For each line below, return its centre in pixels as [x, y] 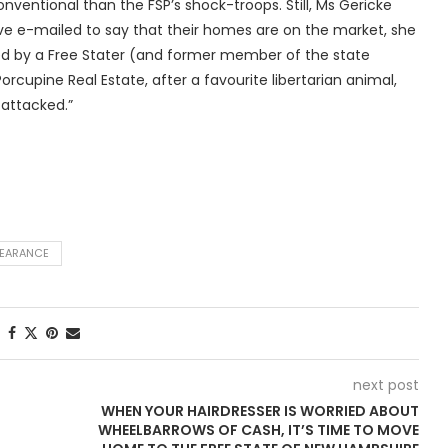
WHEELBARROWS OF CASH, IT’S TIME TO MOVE [258, 430]
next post [385, 385]
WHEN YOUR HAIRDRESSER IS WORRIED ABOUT [259, 411]
